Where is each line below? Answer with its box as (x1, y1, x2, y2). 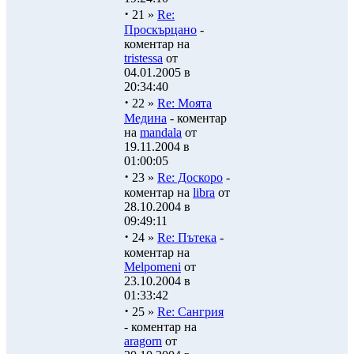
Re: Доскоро (157, 171, 223, 184)
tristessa (124, 51, 163, 65)
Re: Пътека (157, 231, 217, 244)
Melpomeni (124, 260, 181, 273)
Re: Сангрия (157, 305, 224, 318)
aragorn (124, 334, 162, 348)
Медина (124, 111, 167, 125)
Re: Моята (157, 96, 212, 110)
